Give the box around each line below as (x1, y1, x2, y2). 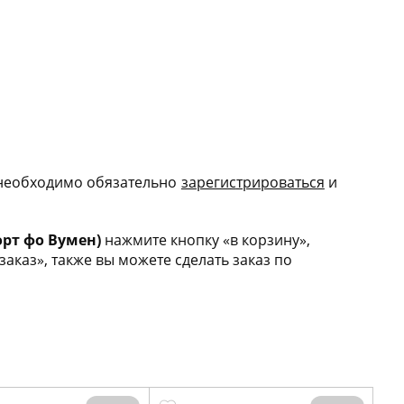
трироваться (235, 172, 325, 192)
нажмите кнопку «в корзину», (100, 230, 310, 250)
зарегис (180, 172, 236, 192)
